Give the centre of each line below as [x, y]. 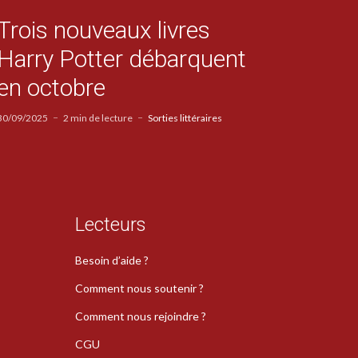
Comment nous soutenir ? [139, 288]
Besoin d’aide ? [112, 260]
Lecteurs [111, 224]
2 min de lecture [97, 117]
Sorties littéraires [185, 117]
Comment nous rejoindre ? [141, 316]
